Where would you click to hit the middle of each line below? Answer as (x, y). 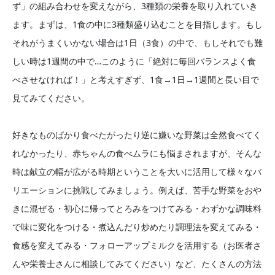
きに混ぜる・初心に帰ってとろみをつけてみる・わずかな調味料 (137, 209)
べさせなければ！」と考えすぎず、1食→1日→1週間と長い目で (136, 79)
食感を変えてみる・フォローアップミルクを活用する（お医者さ (137, 246)
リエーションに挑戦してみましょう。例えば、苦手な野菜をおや (137, 190)
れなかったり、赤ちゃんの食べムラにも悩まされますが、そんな (137, 153)
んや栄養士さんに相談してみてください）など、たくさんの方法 (137, 264)
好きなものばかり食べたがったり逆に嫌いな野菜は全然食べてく (137, 135)
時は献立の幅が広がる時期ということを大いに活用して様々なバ (137, 172)
